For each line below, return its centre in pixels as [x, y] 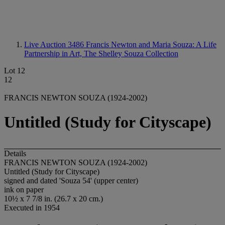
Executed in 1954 [32, 207]
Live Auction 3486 [55, 44]
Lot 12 [15, 71]
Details [15, 153]
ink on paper [24, 189]
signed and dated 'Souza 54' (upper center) [71, 180]
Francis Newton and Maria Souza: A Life [151, 44]
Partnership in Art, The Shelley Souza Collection [101, 53]
